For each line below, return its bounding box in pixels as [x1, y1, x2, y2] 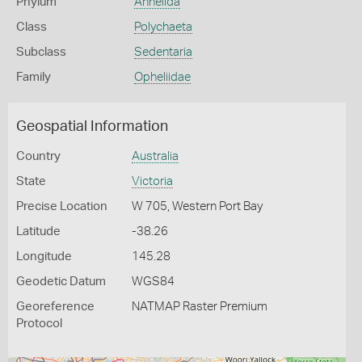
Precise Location [16, 200, 107, 213]
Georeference [16, 301, 95, 313]
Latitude [16, 225, 61, 238]
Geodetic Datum [16, 276, 106, 288]
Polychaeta [133, 21, 192, 33]
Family [16, 71, 51, 83]
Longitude [16, 250, 72, 263]
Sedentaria [133, 46, 192, 58]
